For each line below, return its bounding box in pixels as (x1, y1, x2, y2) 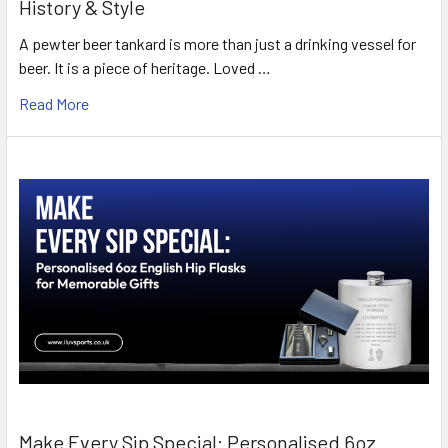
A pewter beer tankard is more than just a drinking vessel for (19, 34, 416, 54)
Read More (19, 94, 89, 114)
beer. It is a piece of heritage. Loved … (19, 58, 271, 78)
